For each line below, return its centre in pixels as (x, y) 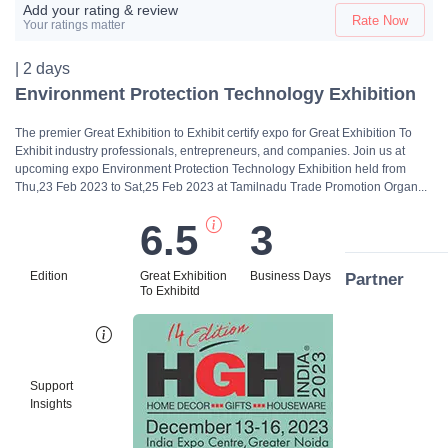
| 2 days (42, 69)
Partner (374, 280)
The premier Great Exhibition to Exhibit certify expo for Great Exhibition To (213, 133)
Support (51, 386)
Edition (49, 276)
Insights (51, 404)
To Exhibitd (170, 291)
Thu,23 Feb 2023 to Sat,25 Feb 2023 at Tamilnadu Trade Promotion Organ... (221, 187)
